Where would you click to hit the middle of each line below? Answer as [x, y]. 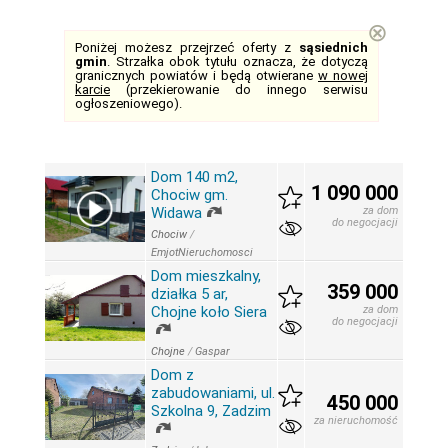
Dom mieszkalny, [206, 276]
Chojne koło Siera [209, 312]
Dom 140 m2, [194, 177]
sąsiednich [333, 47]
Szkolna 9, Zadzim [211, 411]
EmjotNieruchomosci [202, 253]
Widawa [176, 213]
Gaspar [212, 352]
